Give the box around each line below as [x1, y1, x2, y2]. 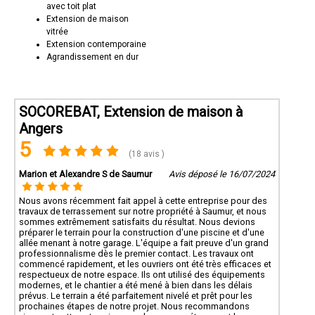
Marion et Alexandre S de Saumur [19, 168, 152, 179]
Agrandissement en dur [46, 51, 139, 62]
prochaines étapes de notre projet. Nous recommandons [19, 300, 250, 311]
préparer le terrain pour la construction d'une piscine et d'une [19, 226, 264, 238]
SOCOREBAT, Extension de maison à [19, 103, 243, 120]
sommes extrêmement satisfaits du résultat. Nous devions [19, 216, 255, 227]
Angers [19, 120, 63, 137]
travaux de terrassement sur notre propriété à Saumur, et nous [19, 205, 266, 217]
